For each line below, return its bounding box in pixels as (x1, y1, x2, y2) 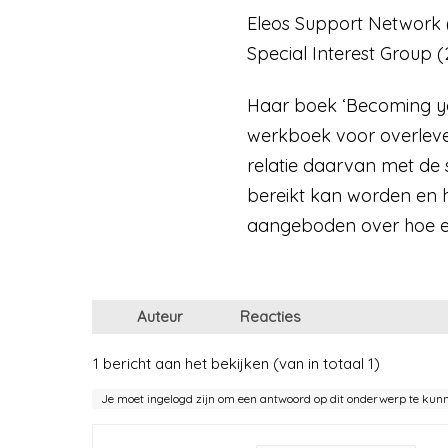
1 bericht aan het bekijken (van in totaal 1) (93, 353, 380, 373)
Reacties (240, 306, 301, 326)
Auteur (137, 306, 183, 326)
